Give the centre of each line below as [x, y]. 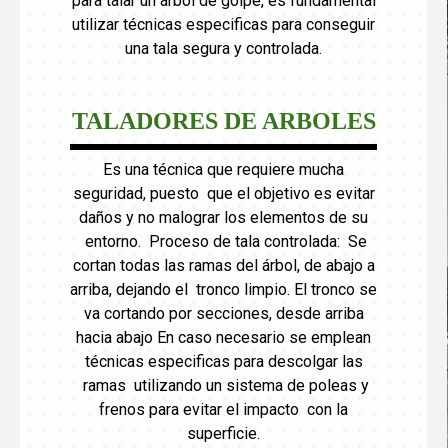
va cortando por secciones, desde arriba [223, 313]
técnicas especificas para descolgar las [223, 361]
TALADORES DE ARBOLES [223, 120]
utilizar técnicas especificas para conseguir [223, 24]
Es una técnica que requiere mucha [223, 169]
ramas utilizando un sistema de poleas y [223, 385]
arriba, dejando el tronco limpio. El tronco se [223, 289]
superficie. [223, 433]
